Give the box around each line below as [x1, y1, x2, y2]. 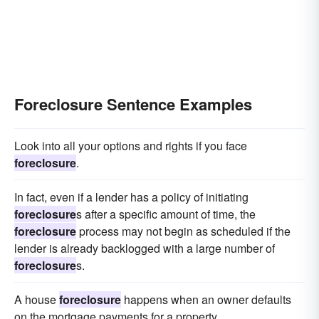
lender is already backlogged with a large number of [14, 240, 275, 256]
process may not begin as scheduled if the [76, 223, 291, 239]
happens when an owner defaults [121, 291, 291, 308]
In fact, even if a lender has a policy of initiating [14, 189, 249, 205]
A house [14, 291, 59, 308]
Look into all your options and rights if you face [14, 137, 247, 154]
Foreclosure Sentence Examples [14, 93, 252, 115]
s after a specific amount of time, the [76, 206, 256, 222]
